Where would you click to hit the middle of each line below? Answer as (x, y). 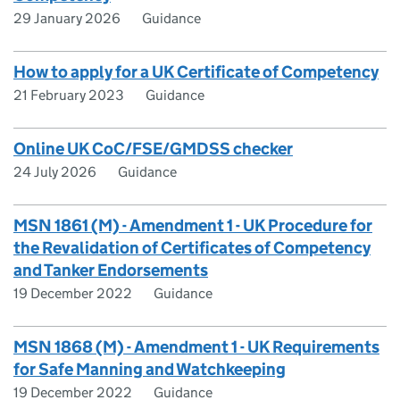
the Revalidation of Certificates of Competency (192, 248)
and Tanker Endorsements (111, 270)
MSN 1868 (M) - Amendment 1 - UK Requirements (196, 347)
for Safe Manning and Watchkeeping (150, 369)
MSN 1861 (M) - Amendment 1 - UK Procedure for (193, 225)
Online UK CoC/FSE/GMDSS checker (153, 149)
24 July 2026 (55, 172)
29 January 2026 (67, 18)
